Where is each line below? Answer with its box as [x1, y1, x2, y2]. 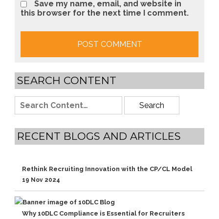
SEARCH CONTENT [17, 74, 116, 87]
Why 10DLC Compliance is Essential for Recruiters [22, 210, 185, 218]
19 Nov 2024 [22, 176, 60, 183]
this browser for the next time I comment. [21, 8, 189, 18]
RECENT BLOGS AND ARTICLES [17, 130, 181, 142]
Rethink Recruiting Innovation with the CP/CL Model [22, 165, 192, 173]
